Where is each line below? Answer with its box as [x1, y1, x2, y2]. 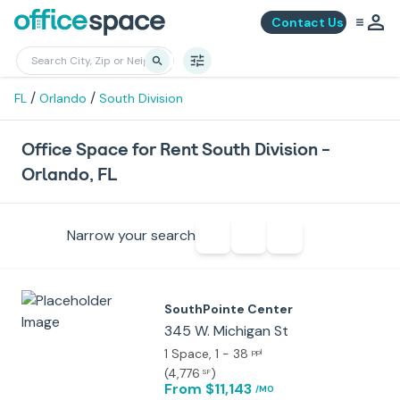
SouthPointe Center [164, 301, 293, 317]
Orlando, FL [21, 162, 117, 186]
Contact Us [271, 14, 344, 30]
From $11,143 [164, 379, 252, 398]
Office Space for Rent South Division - [21, 137, 330, 161]
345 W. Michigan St [164, 321, 288, 340]
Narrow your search [66, 226, 196, 245]
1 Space [164, 346, 209, 362]
